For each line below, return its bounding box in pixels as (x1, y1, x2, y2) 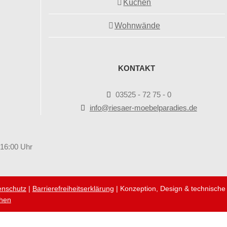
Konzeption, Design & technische (120, 184, 225, 193)
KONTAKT (118, 64, 156, 72)
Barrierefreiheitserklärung (32, 184, 114, 193)
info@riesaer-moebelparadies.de (89, 103, 197, 112)
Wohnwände (114, 21, 160, 30)
